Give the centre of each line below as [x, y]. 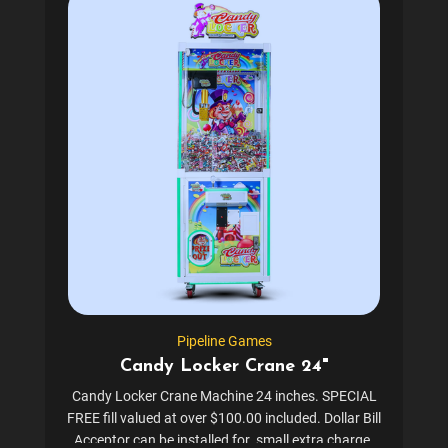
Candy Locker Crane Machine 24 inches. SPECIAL [224, 396]
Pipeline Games [224, 341]
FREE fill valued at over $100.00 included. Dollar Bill [224, 418]
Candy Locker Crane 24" [224, 367]
